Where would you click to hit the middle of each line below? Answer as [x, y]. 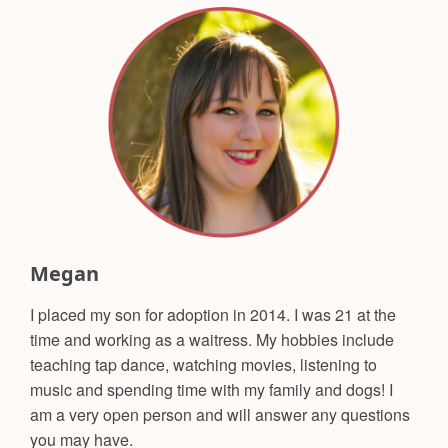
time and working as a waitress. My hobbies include [212, 340]
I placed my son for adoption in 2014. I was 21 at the [213, 315]
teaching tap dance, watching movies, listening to [203, 365]
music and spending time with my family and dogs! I [211, 390]
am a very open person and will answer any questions [220, 415]
